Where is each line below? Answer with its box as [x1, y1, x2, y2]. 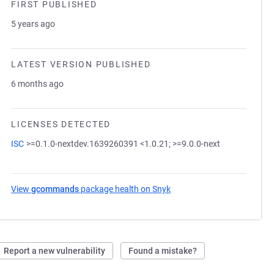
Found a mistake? [128, 246, 198, 256]
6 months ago [11, 79, 64, 89]
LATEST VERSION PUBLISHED [11, 59, 151, 69]
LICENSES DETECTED [11, 119, 111, 129]
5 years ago [11, 19, 56, 29]
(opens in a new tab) [171, 184, 250, 194]
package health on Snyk [79, 184, 171, 194]
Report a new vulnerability [4, 246, 106, 256]
